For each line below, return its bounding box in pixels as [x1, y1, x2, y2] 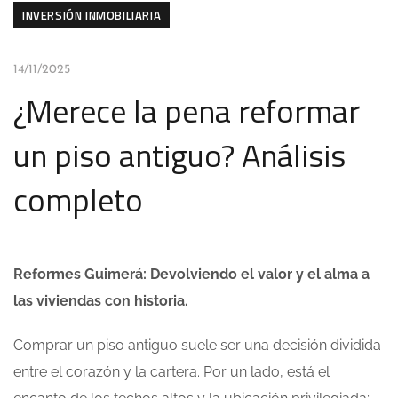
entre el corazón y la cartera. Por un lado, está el [13, 363, 330, 380]
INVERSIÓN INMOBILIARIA [22, 6, 162, 24]
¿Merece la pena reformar [13, 86, 360, 135]
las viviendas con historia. [13, 292, 188, 309]
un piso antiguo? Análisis [13, 131, 346, 179]
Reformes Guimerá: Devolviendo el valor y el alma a [13, 266, 370, 283]
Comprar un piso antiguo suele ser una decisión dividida [13, 337, 381, 354]
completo [13, 175, 143, 224]
